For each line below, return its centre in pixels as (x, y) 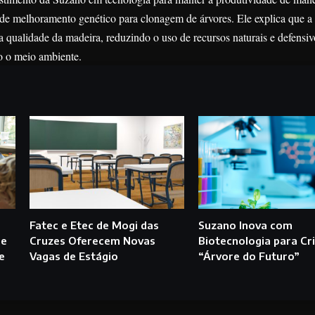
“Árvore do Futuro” (249, 256)
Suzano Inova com (245, 225)
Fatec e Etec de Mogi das (94, 225)
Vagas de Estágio (73, 256)
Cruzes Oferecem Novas (92, 241)
